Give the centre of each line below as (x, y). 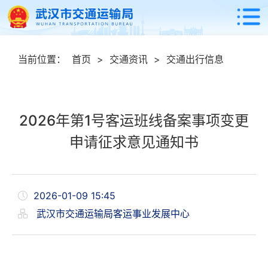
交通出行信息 (195, 60)
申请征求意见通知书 (134, 142)
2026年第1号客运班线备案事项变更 (134, 121)
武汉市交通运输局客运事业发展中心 (112, 214)
